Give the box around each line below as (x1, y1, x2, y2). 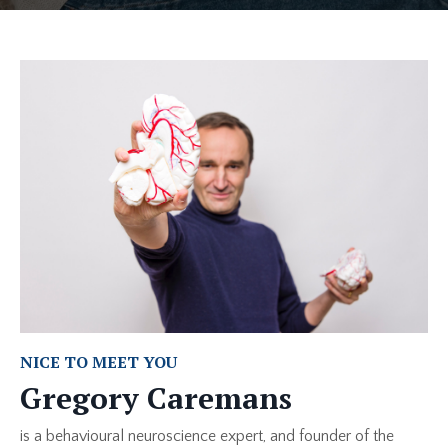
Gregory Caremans (20, 377, 300, 418)
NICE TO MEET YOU (20, 350, 177, 373)
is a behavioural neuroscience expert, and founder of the (20, 426, 394, 445)
